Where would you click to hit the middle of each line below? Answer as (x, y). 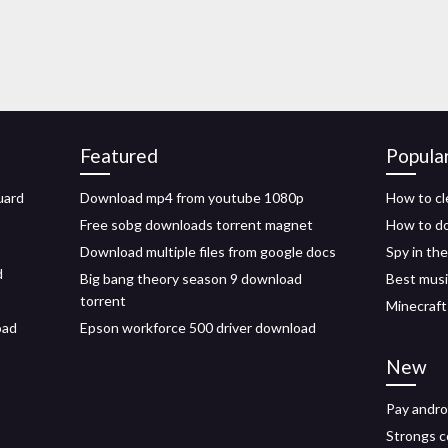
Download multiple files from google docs (208, 251)
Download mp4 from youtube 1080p (192, 197)
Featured (119, 155)
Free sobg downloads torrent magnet (196, 224)
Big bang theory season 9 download (191, 278)
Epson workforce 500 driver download (198, 327)
